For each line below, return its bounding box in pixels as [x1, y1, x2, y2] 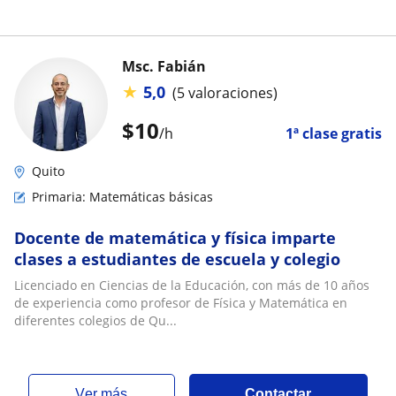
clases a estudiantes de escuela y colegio [14, 248, 340, 270]
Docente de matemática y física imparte [14, 227, 336, 248]
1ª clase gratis [286, 124, 382, 143]
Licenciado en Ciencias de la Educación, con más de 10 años [14, 277, 369, 293]
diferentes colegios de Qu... [14, 312, 177, 329]
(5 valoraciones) [172, 82, 278, 103]
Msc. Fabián [122, 57, 206, 76]
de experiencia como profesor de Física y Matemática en [14, 294, 347, 311]
